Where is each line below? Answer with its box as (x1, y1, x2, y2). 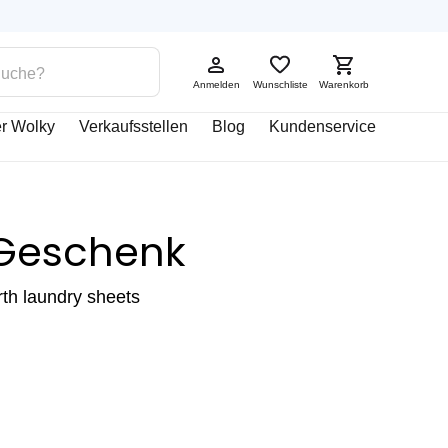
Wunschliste (252, 79, 308, 90)
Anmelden (192, 79, 240, 90)
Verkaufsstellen (79, 118, 188, 135)
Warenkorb (319, 79, 369, 90)
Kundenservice (269, 118, 376, 135)
